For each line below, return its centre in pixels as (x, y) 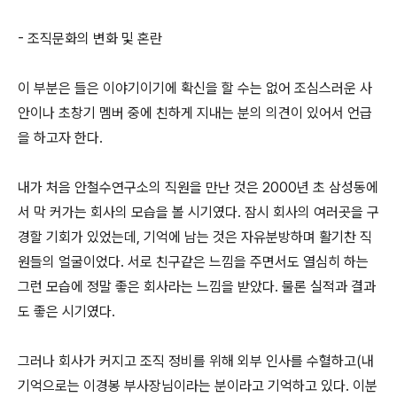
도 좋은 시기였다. (66, 311)
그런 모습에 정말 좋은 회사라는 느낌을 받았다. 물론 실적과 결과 (197, 287)
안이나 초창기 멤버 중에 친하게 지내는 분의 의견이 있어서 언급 (195, 113)
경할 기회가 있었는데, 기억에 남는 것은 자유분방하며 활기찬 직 (195, 237)
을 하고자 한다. (60, 138)
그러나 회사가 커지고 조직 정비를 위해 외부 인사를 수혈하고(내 (196, 361)
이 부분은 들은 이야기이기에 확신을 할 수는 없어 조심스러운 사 (195, 88)
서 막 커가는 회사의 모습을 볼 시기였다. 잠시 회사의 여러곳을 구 (198, 212)
